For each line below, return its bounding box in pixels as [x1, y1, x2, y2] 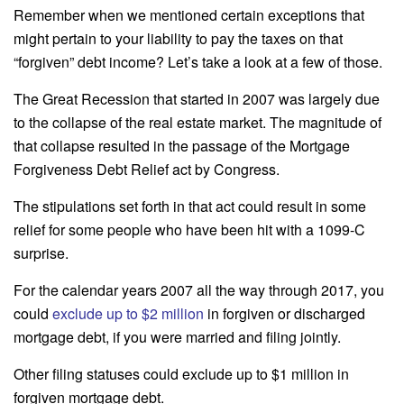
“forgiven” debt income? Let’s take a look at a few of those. [14, 50, 382, 72]
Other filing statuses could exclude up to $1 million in [14, 363, 349, 384]
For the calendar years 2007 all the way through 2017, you [14, 279, 384, 300]
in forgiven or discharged [204, 302, 365, 324]
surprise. [14, 242, 69, 263]
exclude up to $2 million [52, 302, 204, 324]
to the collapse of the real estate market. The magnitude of [14, 111, 381, 133]
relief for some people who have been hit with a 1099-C [14, 218, 365, 240]
